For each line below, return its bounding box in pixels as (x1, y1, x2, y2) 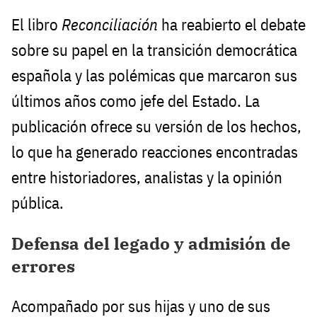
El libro (11, 14, 62, 35)
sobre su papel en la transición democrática (11, 40, 297, 61)
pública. (11, 192, 64, 214)
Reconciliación (62, 14, 158, 35)
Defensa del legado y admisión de (11, 232, 291, 255)
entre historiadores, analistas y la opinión (11, 167, 282, 188)
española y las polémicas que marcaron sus (11, 65, 297, 86)
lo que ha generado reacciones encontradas (11, 142, 298, 163)
